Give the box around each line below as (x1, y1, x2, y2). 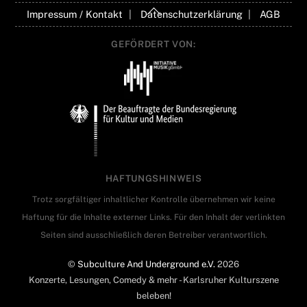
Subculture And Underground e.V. (77, 258, 215, 269)
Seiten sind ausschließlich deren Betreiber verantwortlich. (40, 230, 267, 240)
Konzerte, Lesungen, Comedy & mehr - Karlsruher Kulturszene (28, 274, 279, 285)
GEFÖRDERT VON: (111, 38, 196, 49)
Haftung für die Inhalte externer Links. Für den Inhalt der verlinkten (22, 212, 285, 222)
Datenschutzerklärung (140, 8, 243, 21)
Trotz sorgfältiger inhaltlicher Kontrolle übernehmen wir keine (32, 194, 275, 204)
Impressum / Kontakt (27, 8, 123, 21)
